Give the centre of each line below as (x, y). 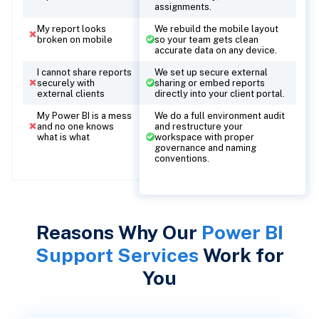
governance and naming (205, 147)
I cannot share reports (84, 72)
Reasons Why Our (119, 232)
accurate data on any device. (215, 50)
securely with (66, 83)
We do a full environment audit (219, 115)
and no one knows (75, 126)
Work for (241, 255)
